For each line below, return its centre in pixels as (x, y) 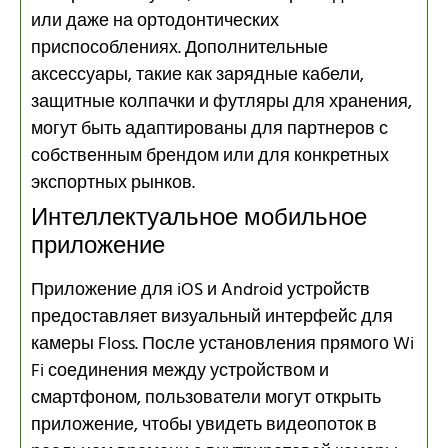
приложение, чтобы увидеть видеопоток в (204, 425)
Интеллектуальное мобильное (199, 218)
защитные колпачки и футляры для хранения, (221, 102)
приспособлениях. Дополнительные (179, 48)
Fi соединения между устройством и (180, 371)
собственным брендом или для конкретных (210, 156)
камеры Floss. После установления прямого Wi (222, 344)
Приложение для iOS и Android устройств (200, 290)
